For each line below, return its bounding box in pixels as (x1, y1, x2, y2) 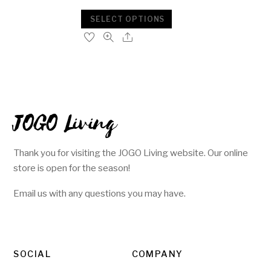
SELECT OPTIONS (90, 14, 165, 24)
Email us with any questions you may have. (13, 188, 186, 200)
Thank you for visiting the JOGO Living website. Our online (13, 146, 249, 158)
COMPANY (131, 249, 183, 260)
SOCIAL (13, 249, 51, 260)
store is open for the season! (13, 162, 131, 174)
